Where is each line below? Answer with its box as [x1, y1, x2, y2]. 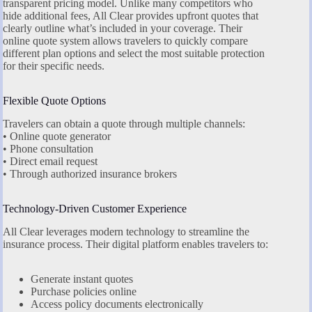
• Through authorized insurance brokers [3, 167, 177, 180]
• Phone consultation [3, 142, 93, 155]
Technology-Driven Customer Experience [3, 202, 187, 214]
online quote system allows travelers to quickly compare [3, 34, 248, 47]
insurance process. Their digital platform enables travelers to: [3, 237, 268, 250]
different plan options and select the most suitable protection [3, 47, 265, 59]
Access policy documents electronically [31, 297, 203, 310]
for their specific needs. [3, 59, 104, 72]
